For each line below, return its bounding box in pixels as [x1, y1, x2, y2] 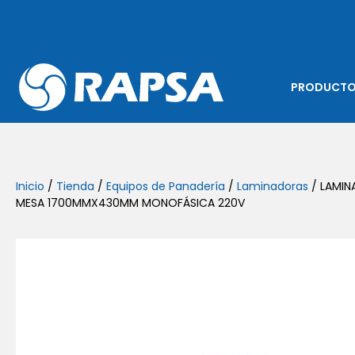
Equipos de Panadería [106, 178, 225, 194]
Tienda [56, 178, 94, 194]
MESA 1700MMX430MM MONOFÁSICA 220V [16, 195, 245, 211]
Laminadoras [237, 178, 308, 194]
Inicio [16, 178, 44, 194]
